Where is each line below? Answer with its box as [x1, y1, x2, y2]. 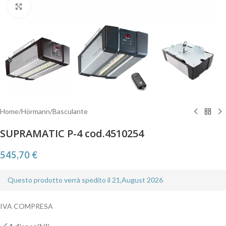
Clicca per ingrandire [30, 2, 93, 10]
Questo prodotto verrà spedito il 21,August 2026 [8, 176, 163, 185]
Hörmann [21, 107, 50, 116]
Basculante [52, 107, 88, 116]
